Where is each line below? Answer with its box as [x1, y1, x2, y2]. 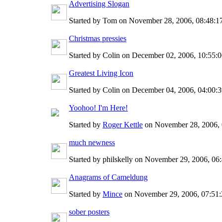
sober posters [69, 207, 110, 216]
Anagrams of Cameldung [69, 172, 148, 181]
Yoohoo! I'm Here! [69, 103, 128, 112]
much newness [69, 138, 115, 147]
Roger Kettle [103, 120, 143, 129]
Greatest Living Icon [69, 68, 133, 77]
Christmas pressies [69, 34, 126, 43]
